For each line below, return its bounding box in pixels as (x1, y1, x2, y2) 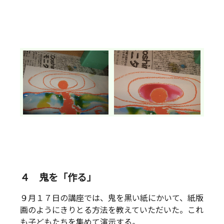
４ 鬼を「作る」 (20, 171, 96, 184)
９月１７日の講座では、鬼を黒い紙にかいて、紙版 (20, 193, 203, 203)
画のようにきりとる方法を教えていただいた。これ (20, 205, 203, 215)
